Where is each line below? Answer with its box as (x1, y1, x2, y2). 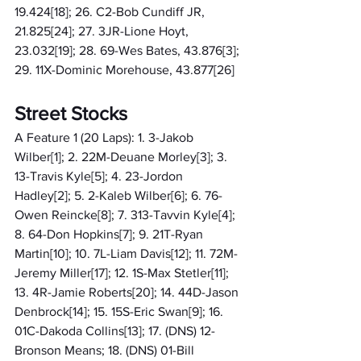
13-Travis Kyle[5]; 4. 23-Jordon (15, 168, 186, 183)
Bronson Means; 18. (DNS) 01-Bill (15, 342, 197, 357)
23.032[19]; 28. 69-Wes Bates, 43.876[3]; (15, 43, 243, 57)
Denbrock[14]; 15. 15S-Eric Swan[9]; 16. (15, 304, 226, 318)
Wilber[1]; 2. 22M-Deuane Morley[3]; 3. (15, 149, 230, 164)
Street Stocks (15, 102, 127, 124)
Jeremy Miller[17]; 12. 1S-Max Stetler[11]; (15, 265, 232, 280)
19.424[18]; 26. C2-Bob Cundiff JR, (15, 4, 208, 19)
